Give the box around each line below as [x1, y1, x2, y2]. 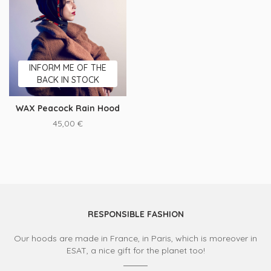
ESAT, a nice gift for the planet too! [66, 245, 205, 256]
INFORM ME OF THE [29, 62, 106, 73]
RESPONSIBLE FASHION [87, 209, 184, 220]
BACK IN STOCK [36, 74, 99, 85]
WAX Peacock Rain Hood [16, 103, 120, 114]
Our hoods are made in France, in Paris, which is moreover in [14, 233, 257, 244]
